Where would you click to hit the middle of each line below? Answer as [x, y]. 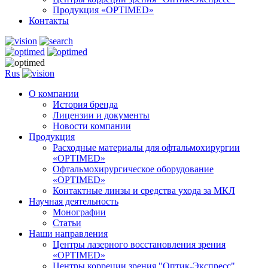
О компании [54, 94]
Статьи [67, 223]
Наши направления [68, 234]
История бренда [85, 104]
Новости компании [92, 126]
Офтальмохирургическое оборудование [133, 169]
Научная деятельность [74, 201]
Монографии [79, 212]
